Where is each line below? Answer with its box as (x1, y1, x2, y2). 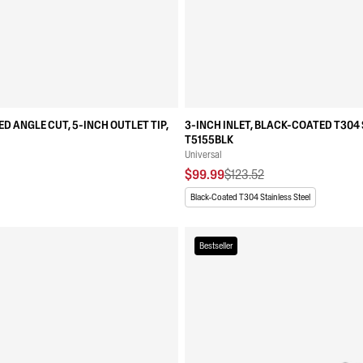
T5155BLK (185, 132, 233, 147)
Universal (185, 148, 222, 160)
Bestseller (199, 240, 233, 251)
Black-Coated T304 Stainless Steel (190, 191, 310, 203)
